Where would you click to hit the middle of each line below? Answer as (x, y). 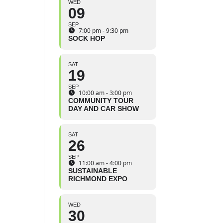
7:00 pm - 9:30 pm (104, 31)
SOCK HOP (87, 39)
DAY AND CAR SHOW (104, 109)
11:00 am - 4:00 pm (106, 163)
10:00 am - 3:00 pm (106, 93)
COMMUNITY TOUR (101, 101)
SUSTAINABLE (93, 171)
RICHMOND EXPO (98, 179)
